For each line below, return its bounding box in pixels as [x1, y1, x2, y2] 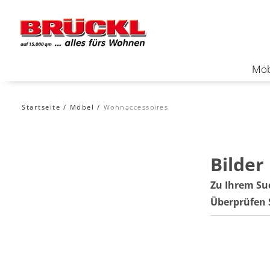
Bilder [210, 151, 264, 177]
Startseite [22, 102, 60, 111]
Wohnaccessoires [103, 102, 168, 111]
